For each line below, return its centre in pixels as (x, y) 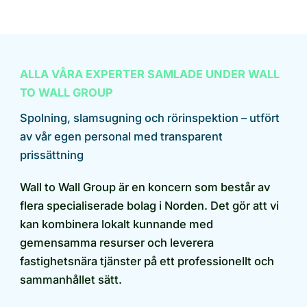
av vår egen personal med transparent (121, 137)
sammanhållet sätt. (71, 280)
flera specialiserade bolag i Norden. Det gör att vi (149, 206)
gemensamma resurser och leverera (117, 243)
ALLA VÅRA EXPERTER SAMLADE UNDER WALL (150, 74)
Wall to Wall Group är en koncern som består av (145, 187)
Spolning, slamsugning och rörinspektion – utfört (150, 118)
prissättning (52, 155)
